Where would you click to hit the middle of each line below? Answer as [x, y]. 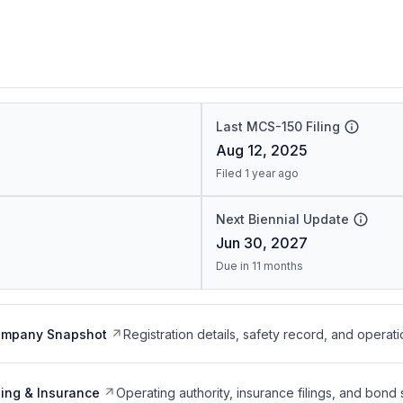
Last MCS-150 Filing [278, 126]
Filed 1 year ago [257, 173]
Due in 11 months [259, 266]
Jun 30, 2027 [261, 243]
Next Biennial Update [282, 219]
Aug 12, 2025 [261, 150]
